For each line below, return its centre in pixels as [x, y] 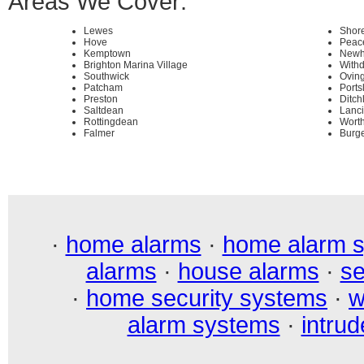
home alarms [133, 244]
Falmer [99, 133]
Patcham [103, 87]
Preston [101, 99]
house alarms [248, 271]
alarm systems [204, 325]
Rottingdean [111, 121]
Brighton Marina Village [136, 65]
